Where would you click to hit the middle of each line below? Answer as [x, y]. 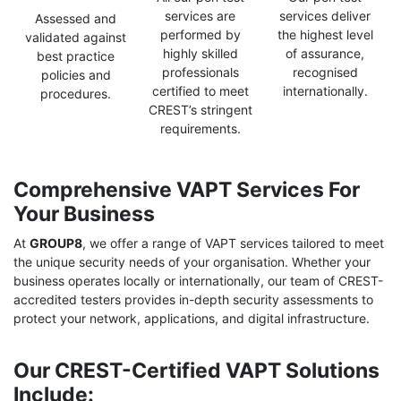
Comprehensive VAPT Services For [187, 190]
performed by [200, 35]
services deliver [325, 16]
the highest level [325, 35]
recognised [325, 73]
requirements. [200, 129]
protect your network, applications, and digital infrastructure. [192, 319]
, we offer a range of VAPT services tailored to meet [233, 243]
